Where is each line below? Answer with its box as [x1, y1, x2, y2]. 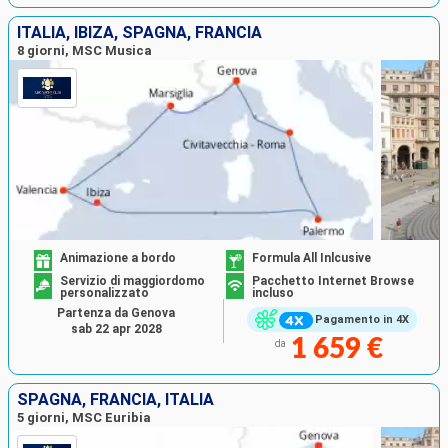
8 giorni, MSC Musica [17, 43, 152, 59]
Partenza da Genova [57, 305, 175, 320]
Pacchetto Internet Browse [252, 273, 414, 288]
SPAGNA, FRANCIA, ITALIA [17, 389, 214, 409]
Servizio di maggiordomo [60, 273, 206, 288]
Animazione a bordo [60, 250, 177, 265]
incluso [252, 285, 294, 300]
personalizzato [60, 285, 150, 300]
